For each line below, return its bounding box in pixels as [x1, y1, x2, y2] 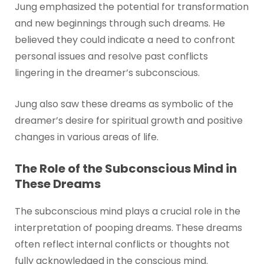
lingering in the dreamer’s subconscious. [14, 65, 200, 80]
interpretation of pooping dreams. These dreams [14, 220, 242, 235]
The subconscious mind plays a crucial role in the [14, 204, 240, 218]
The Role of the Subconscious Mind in [14, 160, 237, 177]
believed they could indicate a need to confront [14, 32, 235, 47]
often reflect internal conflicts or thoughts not [14, 237, 230, 251]
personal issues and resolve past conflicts [14, 49, 208, 63]
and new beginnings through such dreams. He [14, 16, 225, 30]
